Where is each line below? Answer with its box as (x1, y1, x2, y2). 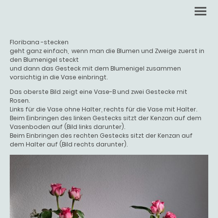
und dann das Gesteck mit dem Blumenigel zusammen (10, 64, 181, 73)
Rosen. (10, 96, 30, 105)
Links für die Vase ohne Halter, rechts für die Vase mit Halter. (10, 105, 199, 113)
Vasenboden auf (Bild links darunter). (10, 123, 125, 131)
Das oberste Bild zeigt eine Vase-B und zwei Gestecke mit (10, 88, 187, 96)
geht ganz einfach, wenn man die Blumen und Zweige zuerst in (10, 47, 204, 55)
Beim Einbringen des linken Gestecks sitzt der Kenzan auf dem (10, 114, 201, 122)
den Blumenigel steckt (10, 55, 80, 64)
